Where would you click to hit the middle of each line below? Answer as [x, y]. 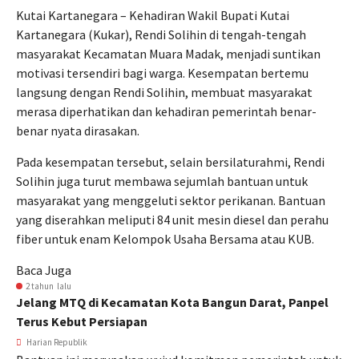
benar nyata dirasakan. [78, 131]
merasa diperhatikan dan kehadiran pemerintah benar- [166, 111]
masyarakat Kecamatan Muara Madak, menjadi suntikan [168, 54]
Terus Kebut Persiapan [82, 321]
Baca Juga [44, 270]
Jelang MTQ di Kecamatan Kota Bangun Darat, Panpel [172, 302]
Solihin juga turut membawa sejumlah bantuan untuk [162, 181]
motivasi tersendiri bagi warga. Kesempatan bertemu [162, 73]
